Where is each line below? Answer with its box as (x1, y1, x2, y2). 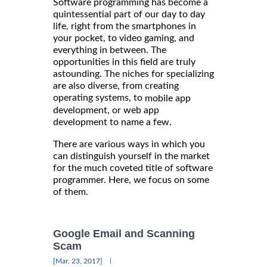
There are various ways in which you (53, 139, 205, 149)
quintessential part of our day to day (53, 9, 205, 19)
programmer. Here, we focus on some (53, 175, 209, 185)
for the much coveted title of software (53, 163, 213, 173)
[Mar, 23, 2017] (53, 257, 103, 265)
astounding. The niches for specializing (53, 69, 214, 79)
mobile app (145, 93, 191, 103)
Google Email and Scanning (53, 227, 195, 240)
